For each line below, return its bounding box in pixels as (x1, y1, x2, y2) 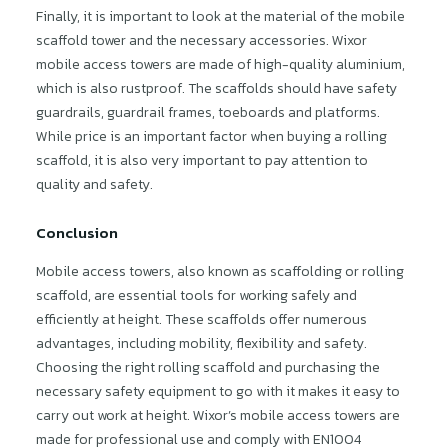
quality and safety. (36, 174, 153, 195)
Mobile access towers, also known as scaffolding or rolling (36, 261, 404, 282)
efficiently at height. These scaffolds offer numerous (36, 309, 367, 330)
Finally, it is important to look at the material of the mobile (36, 6, 405, 27)
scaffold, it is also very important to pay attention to (36, 150, 368, 171)
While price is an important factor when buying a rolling (36, 126, 387, 147)
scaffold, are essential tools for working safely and (36, 285, 357, 306)
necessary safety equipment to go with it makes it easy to (36, 381, 400, 402)
